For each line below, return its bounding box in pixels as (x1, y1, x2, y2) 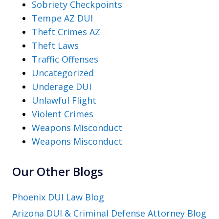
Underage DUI (32, 80, 91, 92)
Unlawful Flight (32, 94, 96, 106)
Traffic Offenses (32, 53, 98, 65)
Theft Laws (32, 39, 79, 51)
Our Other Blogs (12, 163, 103, 179)
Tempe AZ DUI (32, 12, 93, 24)
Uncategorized (32, 66, 94, 79)
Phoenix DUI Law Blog (12, 191, 104, 203)
